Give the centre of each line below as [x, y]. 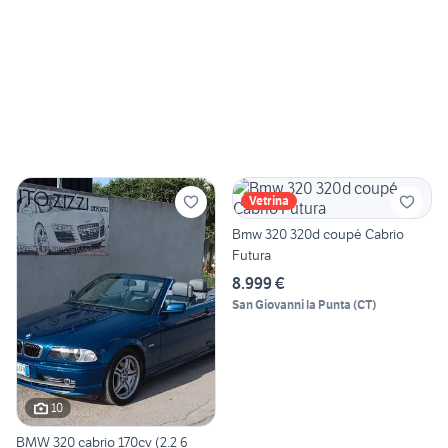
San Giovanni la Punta [291, 305]
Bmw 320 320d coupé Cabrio [318, 234]
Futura [251, 255]
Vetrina [269, 201]
